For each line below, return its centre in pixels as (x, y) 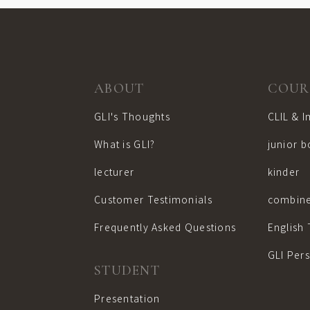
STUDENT (127, 271)
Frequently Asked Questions (165, 227)
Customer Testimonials (153, 199)
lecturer (115, 172)
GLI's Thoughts (132, 116)
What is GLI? (125, 144)
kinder (284, 172)
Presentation (127, 298)
